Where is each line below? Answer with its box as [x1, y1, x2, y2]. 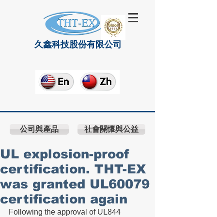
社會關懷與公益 [84, 125, 139, 133]
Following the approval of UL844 [9, 208, 123, 216]
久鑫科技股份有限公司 [34, 38, 122, 54]
